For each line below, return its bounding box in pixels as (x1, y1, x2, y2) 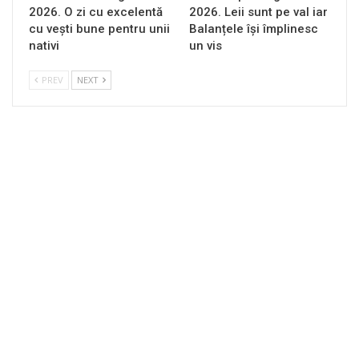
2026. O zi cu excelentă (29, 4, 163, 19)
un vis (189, 38, 222, 53)
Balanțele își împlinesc (189, 21, 318, 36)
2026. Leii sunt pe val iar (189, 4, 328, 19)
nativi (29, 38, 59, 53)
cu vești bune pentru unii (29, 21, 170, 36)
